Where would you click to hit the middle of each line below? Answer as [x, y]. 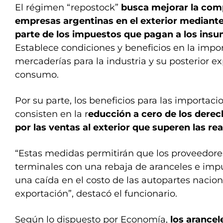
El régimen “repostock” [68, 7]
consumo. [37, 75]
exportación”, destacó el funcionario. [96, 194]
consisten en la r [52, 114]
